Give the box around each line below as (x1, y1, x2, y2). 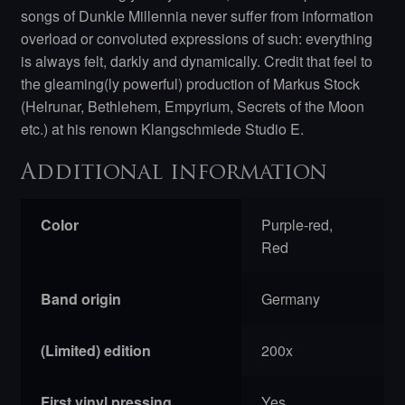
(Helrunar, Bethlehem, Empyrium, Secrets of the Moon (20, 95, 364, 117)
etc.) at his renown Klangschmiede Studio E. (20, 118, 304, 139)
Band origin (41, 287, 122, 309)
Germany (261, 287, 321, 309)
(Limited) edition (41, 339, 152, 361)
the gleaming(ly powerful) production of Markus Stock (20, 72, 360, 94)
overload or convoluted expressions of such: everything (20, 27, 372, 49)
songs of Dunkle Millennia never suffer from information (20, 5, 373, 26)
